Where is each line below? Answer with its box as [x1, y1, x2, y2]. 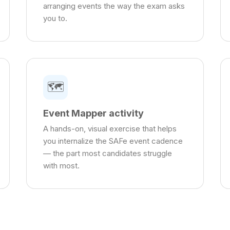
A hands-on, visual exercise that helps [43, 124, 177, 134]
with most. [43, 161, 80, 171]
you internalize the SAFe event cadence [43, 136, 183, 146]
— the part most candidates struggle [43, 148, 172, 159]
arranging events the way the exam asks [43, 1, 185, 11]
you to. [43, 13, 68, 24]
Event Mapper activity [43, 108, 144, 119]
